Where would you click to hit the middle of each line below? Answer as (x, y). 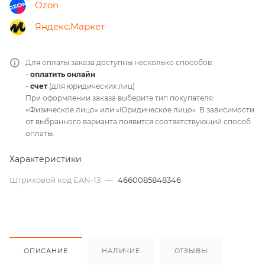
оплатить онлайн (63, 75)
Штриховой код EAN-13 (56, 180)
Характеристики (46, 159)
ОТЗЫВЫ (191, 251)
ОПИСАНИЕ (46, 251)
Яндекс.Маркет (70, 27)
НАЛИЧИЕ (121, 251)
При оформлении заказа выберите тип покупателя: (120, 98)
